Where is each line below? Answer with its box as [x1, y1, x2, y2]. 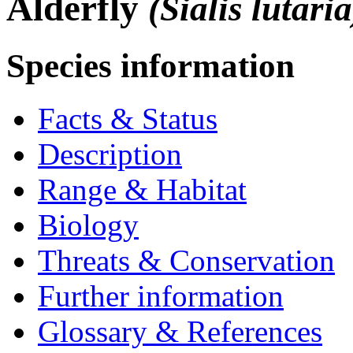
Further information [38, 278, 284, 313]
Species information [6, 46, 295, 84]
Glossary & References [38, 314, 322, 348]
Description [38, 136, 182, 171]
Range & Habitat [38, 172, 247, 206]
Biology [38, 207, 139, 242]
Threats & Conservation [38, 243, 335, 277]
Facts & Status [38, 101, 217, 136]
